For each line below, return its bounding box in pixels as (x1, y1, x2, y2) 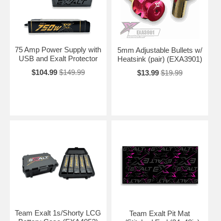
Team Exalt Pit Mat (129, 209, 190, 218)
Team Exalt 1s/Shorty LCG (15, 208, 102, 217)
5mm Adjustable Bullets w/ (117, 45, 202, 54)
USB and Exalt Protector (18, 54, 98, 63)
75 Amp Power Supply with (15, 45, 102, 54)
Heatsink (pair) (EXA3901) (117, 54, 202, 63)
